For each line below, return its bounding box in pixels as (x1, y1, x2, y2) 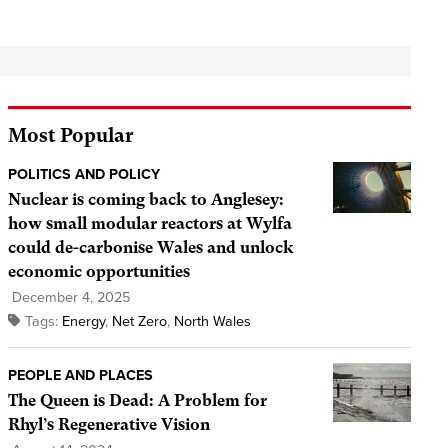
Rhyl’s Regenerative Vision (7, 415, 210, 435)
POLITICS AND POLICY (7, 166, 160, 184)
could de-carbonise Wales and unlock (7, 238, 294, 258)
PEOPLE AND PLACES (7, 367, 153, 385)
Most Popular (7, 124, 134, 148)
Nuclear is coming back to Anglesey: (7, 190, 284, 210)
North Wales (173, 313, 251, 331)
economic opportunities (7, 262, 190, 282)
